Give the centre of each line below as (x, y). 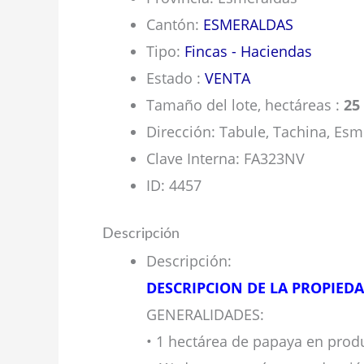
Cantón (171, 24)
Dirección (179, 132)
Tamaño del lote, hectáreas (241, 105)
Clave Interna (191, 158)
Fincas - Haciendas (248, 51)
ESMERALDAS (248, 24)
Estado (171, 78)
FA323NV (274, 158)
